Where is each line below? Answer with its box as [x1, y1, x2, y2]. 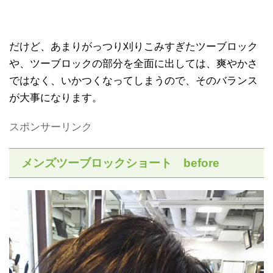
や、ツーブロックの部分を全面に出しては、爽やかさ [9, 58, 258, 70]
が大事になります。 [9, 92, 102, 104]
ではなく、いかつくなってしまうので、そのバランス [9, 75, 258, 87]
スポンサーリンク [9, 121, 92, 133]
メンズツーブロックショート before [21, 157, 219, 170]
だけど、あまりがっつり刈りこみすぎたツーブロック [9, 41, 258, 53]
